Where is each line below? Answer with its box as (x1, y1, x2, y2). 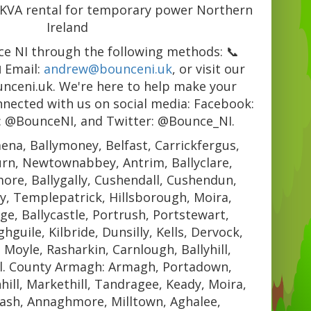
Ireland (46, 19, 88, 36)
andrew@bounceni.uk (43, 60, 172, 78)
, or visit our (171, 60, 245, 78)
